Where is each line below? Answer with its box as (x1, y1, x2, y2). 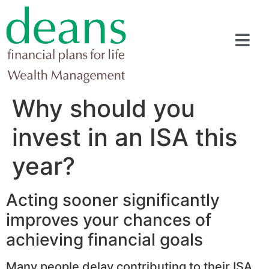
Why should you (12, 94, 195, 124)
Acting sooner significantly (6, 190, 220, 211)
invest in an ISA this (12, 122, 237, 153)
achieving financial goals (6, 229, 203, 250)
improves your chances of (6, 210, 211, 231)
